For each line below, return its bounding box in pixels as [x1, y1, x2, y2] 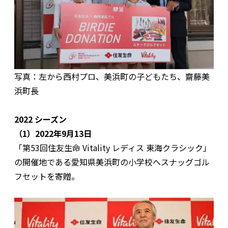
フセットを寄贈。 [14, 170, 79, 183]
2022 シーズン [14, 113, 67, 126]
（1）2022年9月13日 [14, 127, 92, 140]
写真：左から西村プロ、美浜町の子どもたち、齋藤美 [14, 70, 210, 83]
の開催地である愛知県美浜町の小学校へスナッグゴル [14, 156, 210, 168]
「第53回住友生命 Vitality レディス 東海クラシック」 [14, 141, 211, 154]
